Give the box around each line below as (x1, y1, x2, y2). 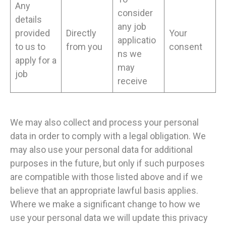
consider (118, 8, 153, 19)
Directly (66, 28, 96, 39)
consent (169, 41, 202, 52)
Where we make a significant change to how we (10, 199, 200, 210)
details (15, 14, 42, 25)
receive (118, 76, 147, 87)
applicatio (118, 35, 156, 46)
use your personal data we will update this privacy (10, 212, 208, 223)
